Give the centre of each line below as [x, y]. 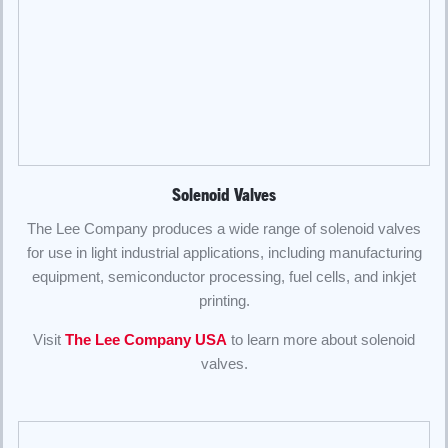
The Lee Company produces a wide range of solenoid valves [224, 228]
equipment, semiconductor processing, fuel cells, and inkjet [224, 276]
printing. [224, 300]
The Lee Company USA [146, 339]
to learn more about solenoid [321, 339]
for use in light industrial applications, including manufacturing [224, 252]
